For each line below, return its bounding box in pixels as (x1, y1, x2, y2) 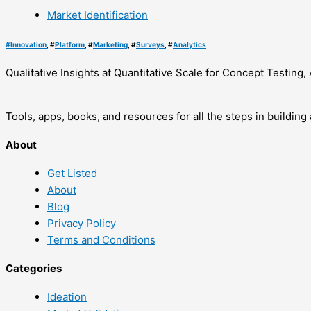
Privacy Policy (47, 217, 116, 230)
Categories (6, 262, 62, 275)
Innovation (10, 40, 47, 49)
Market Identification (47, 8, 148, 22)
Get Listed (47, 167, 97, 180)
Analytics (173, 40, 206, 49)
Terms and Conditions (47, 233, 155, 247)
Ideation (47, 289, 87, 303)
